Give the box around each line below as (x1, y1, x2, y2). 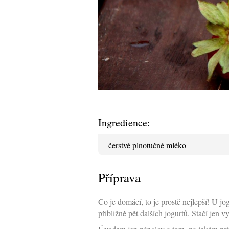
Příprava (98, 169, 141, 187)
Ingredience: (98, 116, 150, 130)
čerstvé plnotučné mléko (108, 140, 186, 151)
